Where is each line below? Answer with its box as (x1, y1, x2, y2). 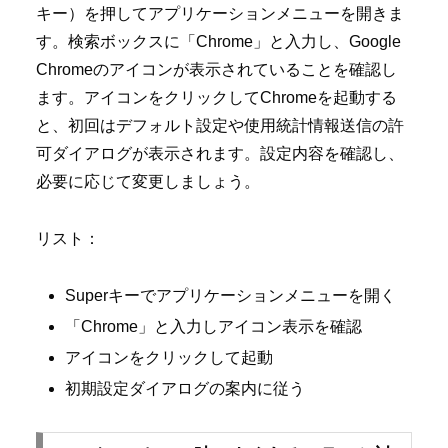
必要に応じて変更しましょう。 (36, 173, 260, 191)
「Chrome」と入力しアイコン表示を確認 (65, 318, 363, 335)
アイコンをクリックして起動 (65, 349, 274, 367)
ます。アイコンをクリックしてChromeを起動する (36, 89, 397, 107)
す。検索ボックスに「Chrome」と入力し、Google (36, 33, 401, 51)
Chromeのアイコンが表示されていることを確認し (36, 61, 397, 79)
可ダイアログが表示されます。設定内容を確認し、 (36, 145, 404, 163)
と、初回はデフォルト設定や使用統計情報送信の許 (36, 117, 404, 135)
